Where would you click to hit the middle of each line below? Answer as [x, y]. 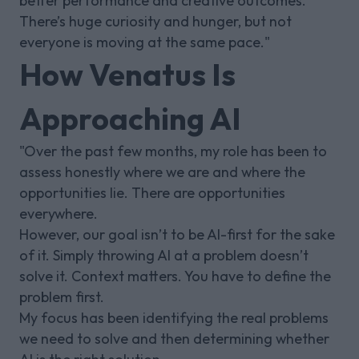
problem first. [62, 296]
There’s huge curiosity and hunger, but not [155, 21]
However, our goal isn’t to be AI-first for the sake [177, 234]
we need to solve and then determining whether [174, 338]
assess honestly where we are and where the [162, 171]
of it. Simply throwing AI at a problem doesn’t [164, 255]
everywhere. [58, 213]
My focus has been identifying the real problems [174, 317]
